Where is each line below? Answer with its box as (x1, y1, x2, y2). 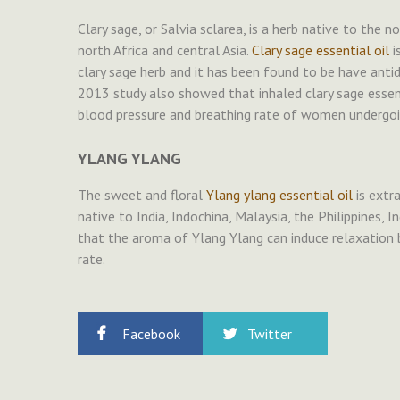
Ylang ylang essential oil (206, 186, 353, 204)
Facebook (122, 325, 180, 344)
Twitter (247, 325, 292, 344)
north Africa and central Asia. (78, 41, 252, 60)
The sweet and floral (78, 186, 206, 204)
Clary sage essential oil (252, 41, 389, 60)
